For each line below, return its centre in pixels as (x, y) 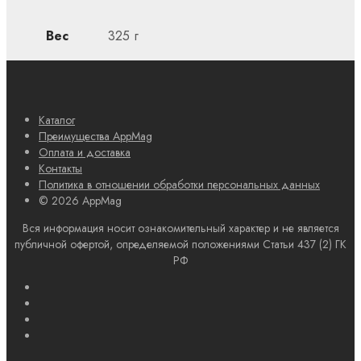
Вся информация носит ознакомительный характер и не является (180, 228)
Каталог (57, 120)
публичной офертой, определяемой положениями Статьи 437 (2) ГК (180, 244)
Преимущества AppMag (95, 136)
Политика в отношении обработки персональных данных (179, 184)
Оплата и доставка (85, 152)
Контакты (60, 168)
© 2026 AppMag (80, 200)
